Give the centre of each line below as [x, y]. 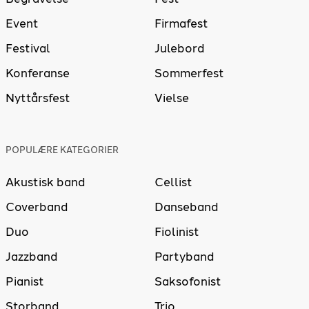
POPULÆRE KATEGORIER [62, 150]
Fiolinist [177, 232]
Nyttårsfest [38, 98]
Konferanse [38, 73]
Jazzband [31, 257]
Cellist [173, 182]
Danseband [186, 207]
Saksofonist [188, 282]
